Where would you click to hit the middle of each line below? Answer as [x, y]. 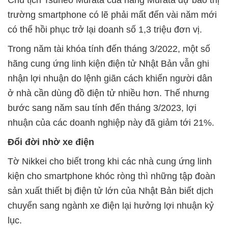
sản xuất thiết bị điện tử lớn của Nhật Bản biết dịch [110, 191]
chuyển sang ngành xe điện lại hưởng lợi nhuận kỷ [111, 206]
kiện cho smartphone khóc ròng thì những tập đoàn [111, 176]
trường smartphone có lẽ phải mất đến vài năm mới [112, 15]
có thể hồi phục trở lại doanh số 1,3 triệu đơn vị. [105, 30]
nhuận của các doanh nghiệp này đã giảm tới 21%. [111, 123]
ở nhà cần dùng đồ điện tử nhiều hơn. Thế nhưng [108, 93]
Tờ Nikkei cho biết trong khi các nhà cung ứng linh [110, 162]
